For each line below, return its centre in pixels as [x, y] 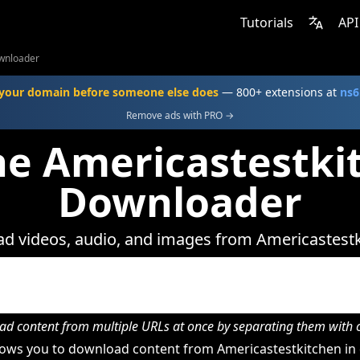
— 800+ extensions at [279, 92]
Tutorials [267, 22]
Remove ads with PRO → [180, 115]
